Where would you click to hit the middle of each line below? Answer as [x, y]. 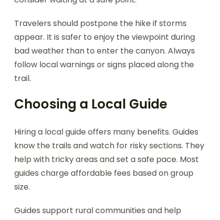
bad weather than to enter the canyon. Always [105, 51]
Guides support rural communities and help [98, 210]
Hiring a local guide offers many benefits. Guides [106, 132]
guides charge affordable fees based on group [104, 173]
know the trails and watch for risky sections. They [109, 145]
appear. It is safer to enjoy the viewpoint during [105, 37]
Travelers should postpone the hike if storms [100, 23]
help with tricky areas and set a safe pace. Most [107, 159]
